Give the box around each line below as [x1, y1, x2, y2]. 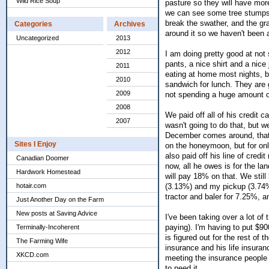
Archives [114, 20, 145, 28]
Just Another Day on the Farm [16, 196, 104, 203]
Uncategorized [16, 34, 59, 41]
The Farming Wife [16, 237, 68, 244]
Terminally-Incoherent [16, 223, 79, 231]
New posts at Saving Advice [16, 210, 97, 217]
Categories [14, 20, 52, 28]
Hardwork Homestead [16, 168, 80, 175]
